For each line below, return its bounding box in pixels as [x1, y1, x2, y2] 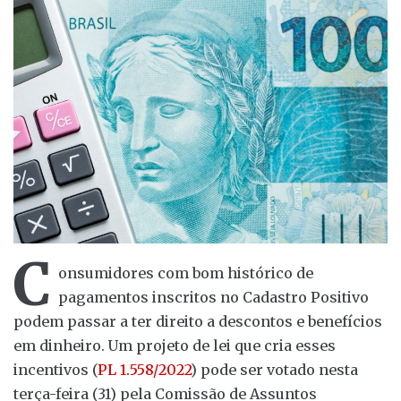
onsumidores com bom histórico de [58, 263, 313, 282]
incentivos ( [13, 360, 98, 379]
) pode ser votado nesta [191, 360, 358, 379]
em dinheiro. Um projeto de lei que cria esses [13, 336, 336, 354]
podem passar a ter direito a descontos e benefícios [13, 311, 382, 330]
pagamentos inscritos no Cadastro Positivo [58, 287, 369, 306]
